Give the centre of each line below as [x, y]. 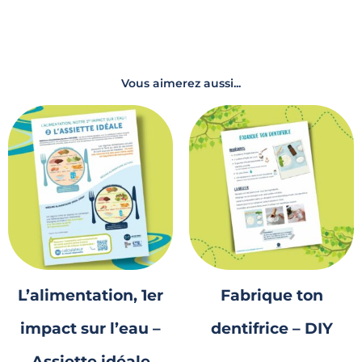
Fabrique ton [271, 295]
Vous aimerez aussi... [181, 84]
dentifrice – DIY [271, 328]
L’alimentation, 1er [90, 295]
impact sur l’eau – [90, 328]
